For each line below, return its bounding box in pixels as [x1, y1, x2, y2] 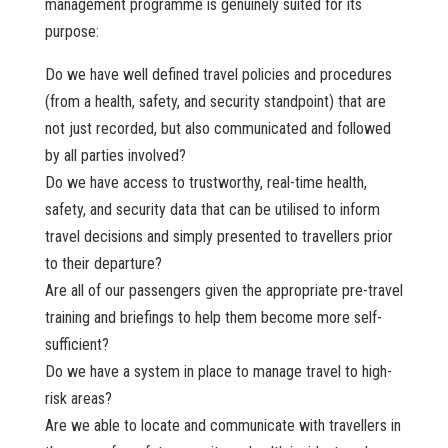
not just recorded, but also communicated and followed [44, 119, 391, 139]
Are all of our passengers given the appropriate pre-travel [44, 281, 403, 301]
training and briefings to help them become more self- [44, 308, 382, 328]
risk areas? [44, 389, 112, 409]
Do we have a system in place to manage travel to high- [44, 362, 392, 382]
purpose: [44, 22, 99, 42]
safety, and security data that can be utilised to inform [44, 200, 380, 220]
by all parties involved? [44, 146, 186, 166]
